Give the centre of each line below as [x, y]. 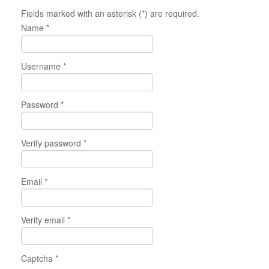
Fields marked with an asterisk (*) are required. [110, 14]
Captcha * [40, 258]
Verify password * [54, 143]
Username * [44, 66]
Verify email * [46, 220]
